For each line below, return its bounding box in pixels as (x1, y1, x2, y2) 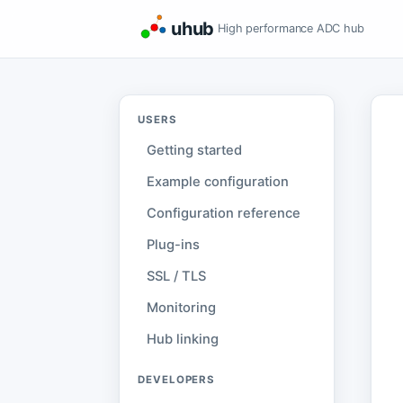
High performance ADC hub (218, 22, 364, 35)
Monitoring (147, 300, 216, 316)
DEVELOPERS (138, 373, 216, 386)
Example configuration (147, 174, 289, 190)
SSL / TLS (147, 268, 206, 284)
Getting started (147, 142, 242, 158)
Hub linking (147, 331, 219, 347)
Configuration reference (147, 205, 300, 221)
